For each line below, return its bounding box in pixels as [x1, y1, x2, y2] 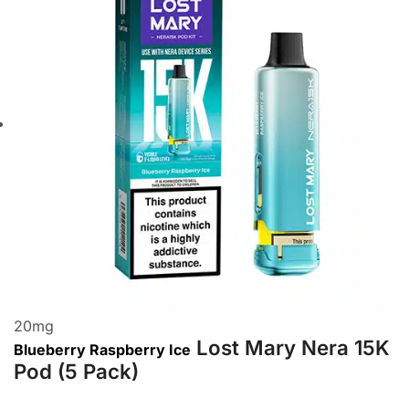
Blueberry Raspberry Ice [14, 340, 191, 359]
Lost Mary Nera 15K [196, 334, 390, 360]
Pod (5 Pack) [14, 358, 139, 383]
